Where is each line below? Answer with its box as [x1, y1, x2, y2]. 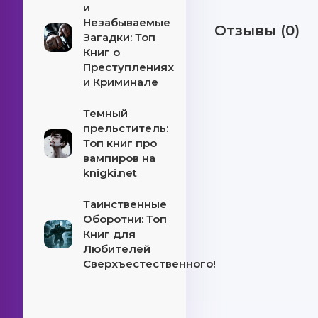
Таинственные [83, 197, 167, 211]
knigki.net [83, 166, 137, 180]
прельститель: [83, 121, 168, 135]
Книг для [83, 227, 136, 241]
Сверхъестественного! [83, 257, 216, 270]
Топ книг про [83, 136, 157, 150]
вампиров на [83, 151, 155, 165]
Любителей [83, 242, 150, 256]
